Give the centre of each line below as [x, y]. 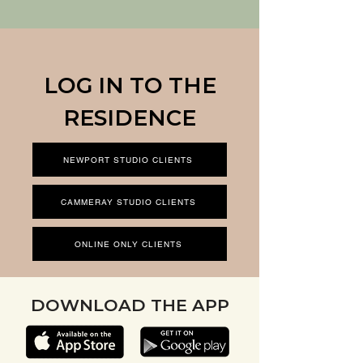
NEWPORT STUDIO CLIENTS [128, 160]
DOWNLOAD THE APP [130, 305]
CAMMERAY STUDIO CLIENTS [128, 202]
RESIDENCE [130, 118]
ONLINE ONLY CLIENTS [128, 244]
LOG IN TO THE [130, 85]
